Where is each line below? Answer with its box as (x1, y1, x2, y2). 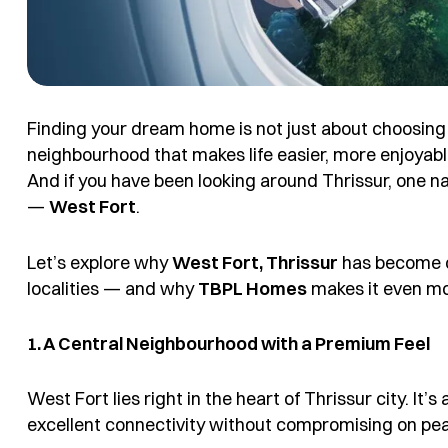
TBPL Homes (198, 276, 307, 300)
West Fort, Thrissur (172, 250, 338, 274)
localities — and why (27, 276, 198, 300)
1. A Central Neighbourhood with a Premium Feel (27, 331, 430, 355)
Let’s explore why (27, 250, 172, 274)
